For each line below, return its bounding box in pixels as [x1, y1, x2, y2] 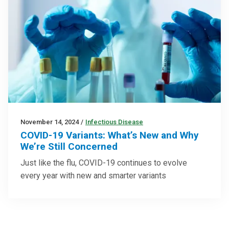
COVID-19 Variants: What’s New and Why [20, 129, 199, 142]
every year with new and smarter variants [20, 171, 166, 181]
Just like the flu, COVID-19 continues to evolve [20, 158, 187, 168]
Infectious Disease [85, 118, 143, 126]
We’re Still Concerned [20, 141, 118, 153]
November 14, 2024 [20, 118, 79, 126]
